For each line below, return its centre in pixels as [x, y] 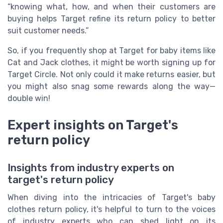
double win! [29, 99]
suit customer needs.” [48, 31]
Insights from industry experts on [91, 168]
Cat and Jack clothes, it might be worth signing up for [111, 63]
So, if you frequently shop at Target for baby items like [111, 51]
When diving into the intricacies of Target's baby [111, 198]
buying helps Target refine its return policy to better [111, 19]
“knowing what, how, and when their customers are [111, 7]
